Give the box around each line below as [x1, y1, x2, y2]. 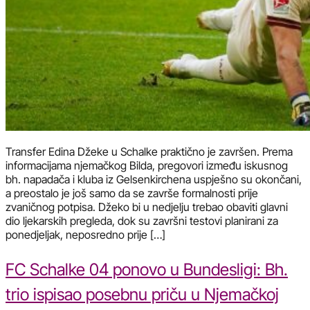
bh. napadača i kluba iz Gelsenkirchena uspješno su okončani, [6, 172, 302, 186]
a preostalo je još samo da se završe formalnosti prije [6, 185, 258, 200]
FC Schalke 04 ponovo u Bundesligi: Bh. [6, 259, 288, 280]
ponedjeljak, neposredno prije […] [6, 227, 165, 241]
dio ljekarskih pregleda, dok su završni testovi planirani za [6, 213, 278, 228]
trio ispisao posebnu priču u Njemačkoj [6, 284, 279, 304]
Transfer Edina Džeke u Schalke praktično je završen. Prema [6, 144, 293, 158]
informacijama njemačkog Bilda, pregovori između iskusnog [6, 158, 288, 172]
